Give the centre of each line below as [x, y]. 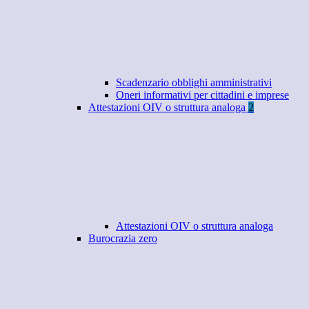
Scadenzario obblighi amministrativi [194, 83]
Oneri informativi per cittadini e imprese [202, 95]
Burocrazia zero [123, 239]
